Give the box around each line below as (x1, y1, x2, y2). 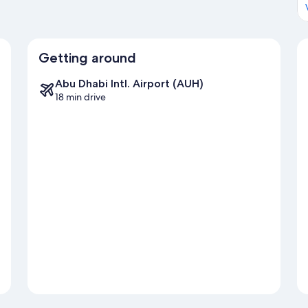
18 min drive (55, 90, 106, 103)
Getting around (38, 49, 136, 66)
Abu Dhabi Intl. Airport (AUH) (55, 76, 203, 90)
